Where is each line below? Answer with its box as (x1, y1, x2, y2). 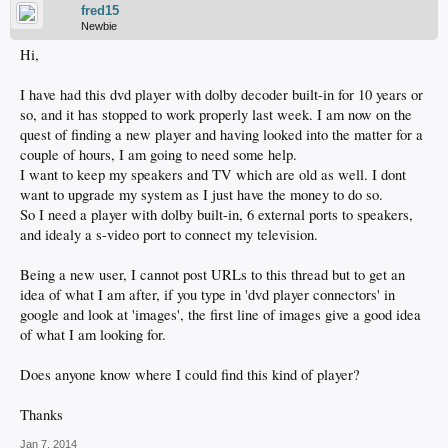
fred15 (81, 3, 119, 18)
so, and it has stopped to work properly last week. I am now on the (20, 105, 412, 124)
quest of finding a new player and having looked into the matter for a (20, 125, 423, 144)
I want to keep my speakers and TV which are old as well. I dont (20, 165, 406, 184)
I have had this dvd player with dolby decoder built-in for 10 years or (20, 85, 423, 104)
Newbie (81, 20, 117, 32)
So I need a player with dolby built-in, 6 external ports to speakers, (20, 205, 413, 224)
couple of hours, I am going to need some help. (20, 145, 297, 164)
